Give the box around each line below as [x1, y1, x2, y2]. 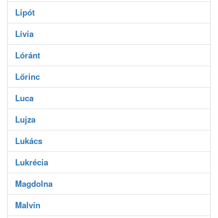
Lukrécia [15, 156, 48, 168]
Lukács [15, 135, 42, 147]
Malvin [15, 199, 40, 211]
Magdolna [15, 178, 53, 190]
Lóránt [15, 49, 40, 61]
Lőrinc [15, 71, 40, 83]
